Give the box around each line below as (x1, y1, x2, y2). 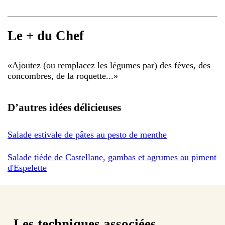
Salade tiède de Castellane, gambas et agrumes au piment (8, 152, 216, 162)
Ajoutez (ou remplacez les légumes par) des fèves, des (12, 60, 210, 70)
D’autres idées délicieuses (8, 101, 121, 114)
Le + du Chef (8, 28, 84, 44)
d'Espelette (8, 162, 47, 173)
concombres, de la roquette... (8, 70, 114, 81)
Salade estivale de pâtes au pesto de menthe (8, 129, 167, 140)
